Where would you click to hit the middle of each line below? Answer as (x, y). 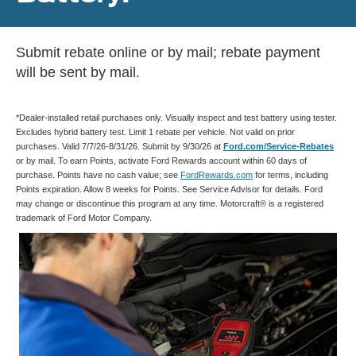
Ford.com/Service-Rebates (279, 147)
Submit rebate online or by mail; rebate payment (168, 53)
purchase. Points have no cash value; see (98, 175)
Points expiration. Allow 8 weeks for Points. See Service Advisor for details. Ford (169, 190)
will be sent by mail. (78, 73)
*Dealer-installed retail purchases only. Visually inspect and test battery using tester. (176, 118)
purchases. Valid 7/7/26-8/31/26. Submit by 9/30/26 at (120, 147)
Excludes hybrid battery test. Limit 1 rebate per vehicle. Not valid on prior (155, 132)
